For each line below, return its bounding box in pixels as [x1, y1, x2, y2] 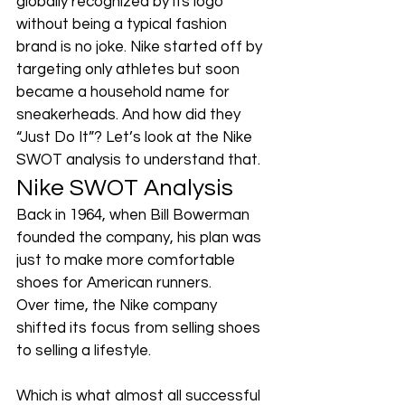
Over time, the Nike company [16, 297, 221, 314]
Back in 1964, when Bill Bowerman [16, 207, 253, 223]
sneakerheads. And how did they [16, 107, 244, 123]
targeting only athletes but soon [16, 61, 243, 78]
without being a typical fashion [16, 16, 231, 33]
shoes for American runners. [16, 275, 215, 291]
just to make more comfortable [16, 252, 239, 268]
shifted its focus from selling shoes [16, 320, 264, 336]
